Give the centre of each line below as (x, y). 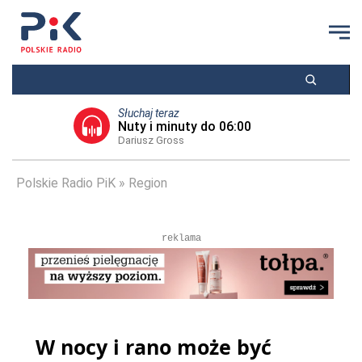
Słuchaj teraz (148, 113)
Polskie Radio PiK (66, 183)
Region (148, 183)
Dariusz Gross (151, 140)
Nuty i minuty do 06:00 (184, 126)
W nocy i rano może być (154, 347)
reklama (181, 238)
